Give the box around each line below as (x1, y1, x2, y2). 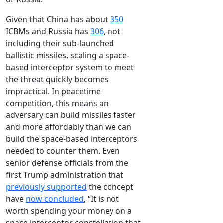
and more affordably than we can (6, 121, 131, 133)
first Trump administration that (6, 169, 123, 181)
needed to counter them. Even (6, 145, 120, 157)
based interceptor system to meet (6, 62, 134, 73)
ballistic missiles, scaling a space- (6, 50, 129, 61)
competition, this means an (6, 98, 109, 109)
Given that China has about (6, 14, 110, 25)
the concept (87, 181, 133, 193)
